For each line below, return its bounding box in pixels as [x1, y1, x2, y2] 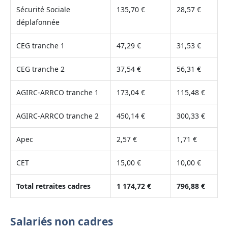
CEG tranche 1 [16, 41, 65, 51]
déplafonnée [16, 17, 60, 27]
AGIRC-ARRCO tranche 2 [16, 111, 99, 121]
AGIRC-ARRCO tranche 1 [16, 88, 99, 98]
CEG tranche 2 [16, 64, 65, 74]
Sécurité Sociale [16, 5, 70, 15]
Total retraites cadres [16, 181, 91, 191]
